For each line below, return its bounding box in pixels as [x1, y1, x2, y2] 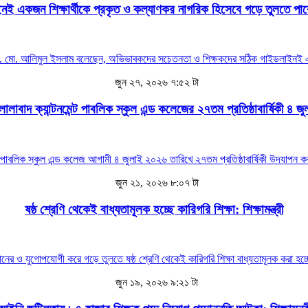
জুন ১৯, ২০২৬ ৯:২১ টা [113, 276, 198, 289]
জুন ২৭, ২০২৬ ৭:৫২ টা [112, 76, 199, 89]
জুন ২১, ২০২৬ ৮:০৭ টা [112, 176, 199, 188]
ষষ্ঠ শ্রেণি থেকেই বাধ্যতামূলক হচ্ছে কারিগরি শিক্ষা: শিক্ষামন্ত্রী [25, 201, 283, 217]
